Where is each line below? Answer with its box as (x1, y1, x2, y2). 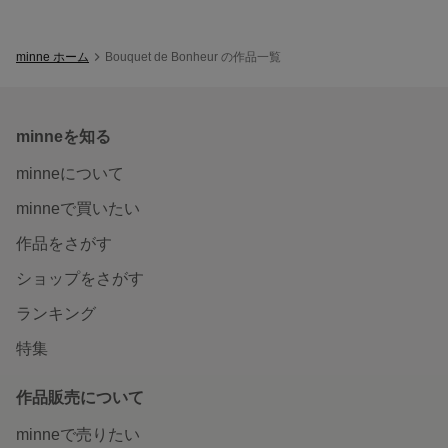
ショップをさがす (16, 269, 144, 287)
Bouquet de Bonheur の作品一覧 (105, 49, 281, 64)
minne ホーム (16, 49, 89, 64)
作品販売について (16, 388, 144, 406)
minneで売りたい (16, 425, 140, 443)
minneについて (16, 164, 124, 182)
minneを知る (16, 127, 111, 145)
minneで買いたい (16, 199, 140, 217)
